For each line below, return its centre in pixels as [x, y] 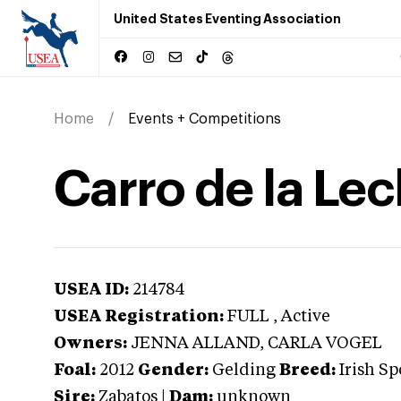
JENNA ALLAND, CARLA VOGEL [256, 344]
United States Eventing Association [227, 19]
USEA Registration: [139, 317]
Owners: [90, 344]
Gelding [244, 371]
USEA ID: [91, 290]
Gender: [173, 371]
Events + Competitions [205, 119]
